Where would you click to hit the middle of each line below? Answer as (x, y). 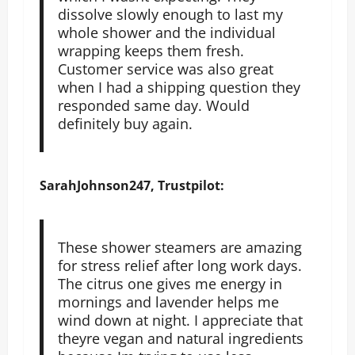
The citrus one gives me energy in (170, 283)
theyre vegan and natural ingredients (180, 338)
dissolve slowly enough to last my (170, 14)
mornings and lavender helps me (168, 302)
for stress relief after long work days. (179, 265)
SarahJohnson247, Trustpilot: (132, 185)
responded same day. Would (153, 105)
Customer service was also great (165, 69)
